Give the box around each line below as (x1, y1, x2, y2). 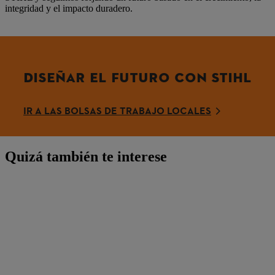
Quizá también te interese (5, 148, 167, 165)
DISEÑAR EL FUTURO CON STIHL (23, 69, 252, 86)
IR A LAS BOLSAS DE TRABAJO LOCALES (23, 105, 211, 118)
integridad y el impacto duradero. (5, 3, 133, 14)
